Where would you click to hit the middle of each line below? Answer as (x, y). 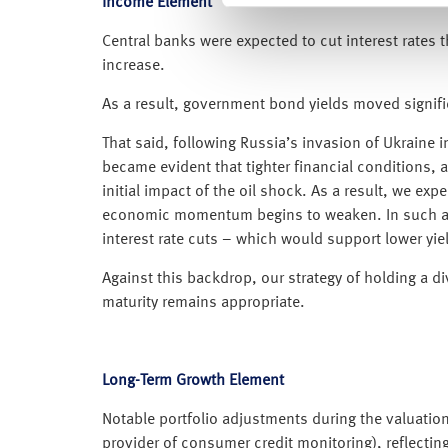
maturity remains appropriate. (203, 302)
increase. (133, 65)
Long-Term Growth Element (193, 380)
